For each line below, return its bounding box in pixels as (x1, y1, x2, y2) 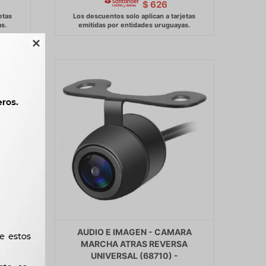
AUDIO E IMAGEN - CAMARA (77, 226, 192, 237)
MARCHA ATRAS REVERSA (81, 238, 188, 249)
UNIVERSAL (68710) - (90, 250, 178, 261)
